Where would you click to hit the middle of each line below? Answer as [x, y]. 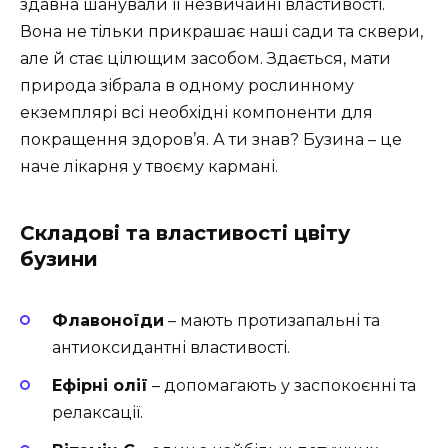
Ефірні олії [100, 385]
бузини [59, 258]
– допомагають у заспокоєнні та [282, 385]
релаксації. [97, 412]
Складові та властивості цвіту [185, 232]
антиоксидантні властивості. [171, 347]
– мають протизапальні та [272, 320]
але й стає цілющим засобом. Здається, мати [205, 58]
